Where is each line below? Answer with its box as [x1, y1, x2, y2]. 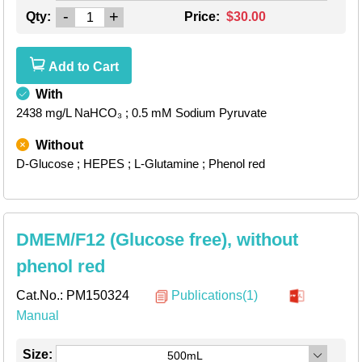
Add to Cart [45, 60, 119, 74]
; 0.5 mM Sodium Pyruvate [125, 106, 267, 120]
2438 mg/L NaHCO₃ [16, 106, 122, 120]
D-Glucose [16, 157, 74, 171]
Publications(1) [171, 288, 258, 303]
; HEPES [77, 157, 124, 171]
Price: [184, 10, 223, 24]
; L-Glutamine [128, 157, 199, 171]
